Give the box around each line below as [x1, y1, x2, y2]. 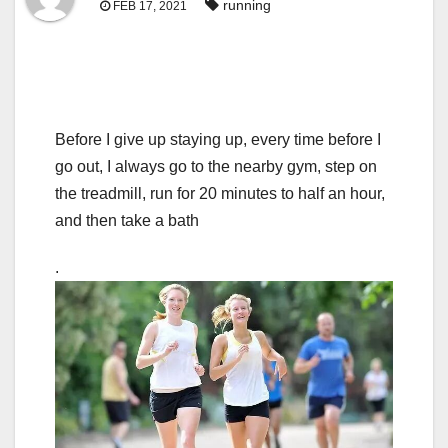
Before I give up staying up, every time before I [55, 131, 381, 149]
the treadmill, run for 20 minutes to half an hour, [55, 185, 385, 203]
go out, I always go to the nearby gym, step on [55, 158, 377, 176]
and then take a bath [55, 212, 199, 230]
